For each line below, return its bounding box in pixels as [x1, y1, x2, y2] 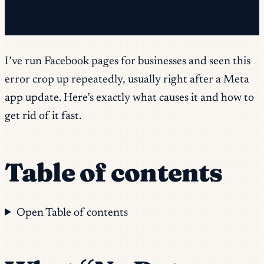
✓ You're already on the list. [5, 21, 136, 32]
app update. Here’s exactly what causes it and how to [5, 93, 254, 104]
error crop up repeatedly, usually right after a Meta [5, 74, 249, 86]
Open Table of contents [16, 207, 128, 219]
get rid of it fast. [5, 111, 81, 123]
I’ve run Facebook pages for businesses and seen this [5, 56, 250, 68]
